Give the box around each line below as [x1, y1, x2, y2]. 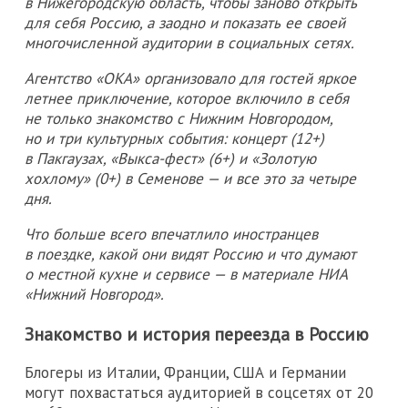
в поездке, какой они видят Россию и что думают [25, 243, 356, 264]
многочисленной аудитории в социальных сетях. [25, 32, 354, 53]
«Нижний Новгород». [25, 283, 164, 304]
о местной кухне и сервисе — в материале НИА [25, 263, 348, 284]
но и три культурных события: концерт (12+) [25, 127, 324, 148]
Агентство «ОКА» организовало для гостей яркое [25, 67, 356, 88]
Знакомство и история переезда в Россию [25, 321, 369, 345]
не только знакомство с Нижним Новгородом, [25, 107, 332, 128]
